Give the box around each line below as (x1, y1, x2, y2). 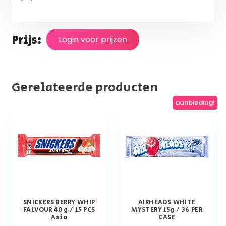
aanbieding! (175, 98, 215, 108)
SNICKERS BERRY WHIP (23, 198, 95, 208)
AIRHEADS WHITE (138, 198, 196, 208)
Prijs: (12, 31, 42, 49)
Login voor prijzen (59, 34, 128, 46)
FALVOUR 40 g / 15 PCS (23, 205, 95, 215)
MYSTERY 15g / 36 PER (131, 205, 203, 215)
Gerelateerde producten (12, 78, 158, 97)
